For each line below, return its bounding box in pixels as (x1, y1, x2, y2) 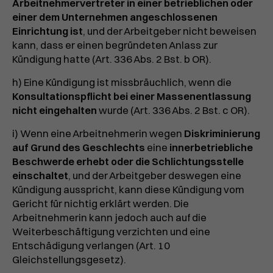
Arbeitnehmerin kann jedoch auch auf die (12, 211, 207, 224)
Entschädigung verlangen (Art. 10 (12, 239, 170, 252)
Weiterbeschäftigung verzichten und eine (12, 225, 210, 238)
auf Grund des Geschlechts (12, 141, 145, 154)
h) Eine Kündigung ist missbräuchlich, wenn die (12, 76, 232, 89)
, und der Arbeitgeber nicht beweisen (83, 25, 257, 38)
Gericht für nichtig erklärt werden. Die (12, 197, 189, 210)
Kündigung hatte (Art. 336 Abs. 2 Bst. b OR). (12, 53, 211, 66)
